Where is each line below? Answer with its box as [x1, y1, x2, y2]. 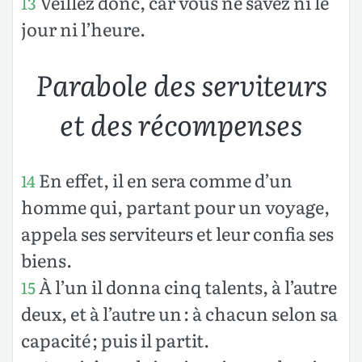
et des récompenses [60, 102, 302, 145]
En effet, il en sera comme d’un [36, 166, 293, 193]
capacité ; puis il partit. [21, 326, 209, 353]
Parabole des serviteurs [35, 62, 327, 105]
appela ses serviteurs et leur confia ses [21, 219, 334, 246]
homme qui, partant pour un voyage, [21, 192, 330, 220]
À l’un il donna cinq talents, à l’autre [36, 272, 337, 300]
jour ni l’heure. [21, 15, 145, 42]
